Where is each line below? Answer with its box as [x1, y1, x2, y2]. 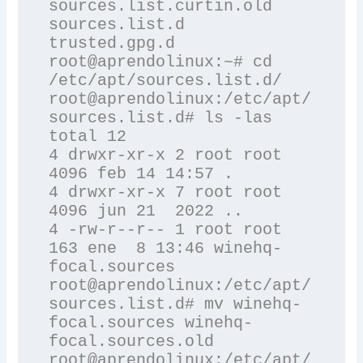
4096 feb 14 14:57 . [49, 164, 234, 184]
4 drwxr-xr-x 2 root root [49, 146, 283, 165]
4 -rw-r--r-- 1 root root [49, 220, 283, 240]
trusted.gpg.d [49, 34, 176, 53]
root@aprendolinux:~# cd [49, 53, 273, 72]
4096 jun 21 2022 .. [49, 202, 244, 221]
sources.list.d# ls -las [49, 109, 273, 128]
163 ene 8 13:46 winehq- [49, 239, 283, 258]
